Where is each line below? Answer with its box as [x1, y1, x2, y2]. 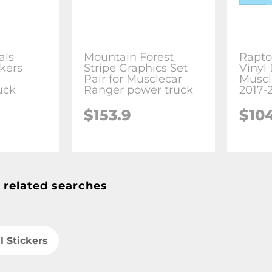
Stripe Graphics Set [84, 61, 188, 75]
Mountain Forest [84, 50, 174, 64]
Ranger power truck [84, 83, 194, 97]
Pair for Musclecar [84, 72, 183, 86]
